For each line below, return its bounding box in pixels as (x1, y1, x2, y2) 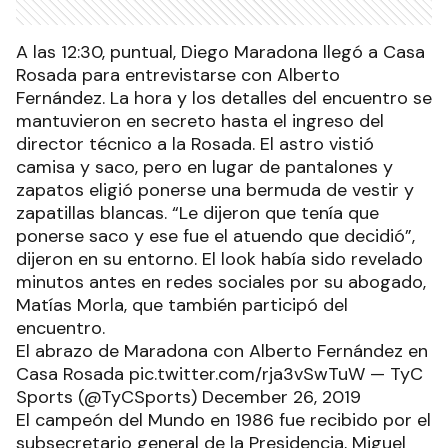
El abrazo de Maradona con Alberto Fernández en (16, 339, 428, 364)
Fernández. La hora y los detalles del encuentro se (16, 86, 432, 111)
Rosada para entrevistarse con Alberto (16, 63, 340, 88)
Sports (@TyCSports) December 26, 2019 (16, 385, 361, 410)
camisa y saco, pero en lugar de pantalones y (16, 155, 393, 180)
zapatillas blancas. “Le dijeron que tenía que (16, 201, 379, 226)
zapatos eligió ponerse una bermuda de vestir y (16, 178, 414, 203)
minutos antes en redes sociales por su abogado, (16, 270, 426, 295)
